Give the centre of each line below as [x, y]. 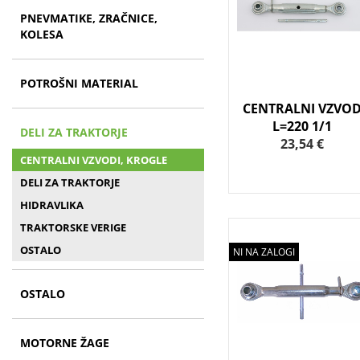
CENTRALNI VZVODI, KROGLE [94, 160]
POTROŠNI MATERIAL [79, 83]
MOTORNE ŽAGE [65, 343]
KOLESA [42, 34]
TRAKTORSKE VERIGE [73, 227]
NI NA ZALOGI [264, 252]
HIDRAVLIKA [52, 205]
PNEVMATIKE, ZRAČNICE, [89, 18]
